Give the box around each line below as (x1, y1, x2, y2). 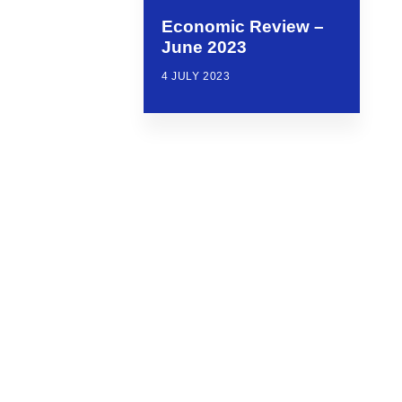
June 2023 (162, 37, 247, 57)
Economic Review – (162, 16, 324, 36)
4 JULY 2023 (162, 69, 231, 83)
